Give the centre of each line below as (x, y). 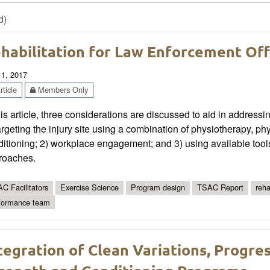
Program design (158, 187)
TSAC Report (220, 187)
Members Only (62, 89)
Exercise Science (89, 187)
